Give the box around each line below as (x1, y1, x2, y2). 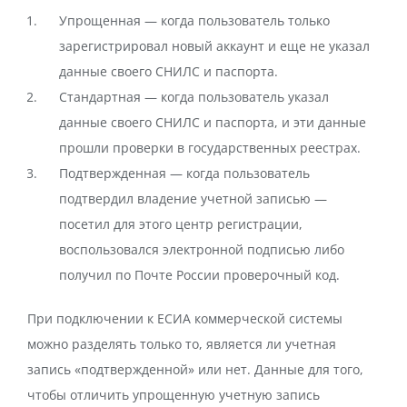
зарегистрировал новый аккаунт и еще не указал (59, 37, 370, 55)
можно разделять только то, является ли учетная (27, 335, 336, 352)
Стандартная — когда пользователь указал (59, 88, 329, 105)
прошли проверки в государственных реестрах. (59, 139, 361, 156)
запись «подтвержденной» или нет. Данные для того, (27, 361, 363, 378)
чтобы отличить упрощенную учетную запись (27, 386, 320, 403)
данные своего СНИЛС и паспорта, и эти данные (59, 114, 366, 131)
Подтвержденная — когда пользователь (59, 164, 310, 182)
